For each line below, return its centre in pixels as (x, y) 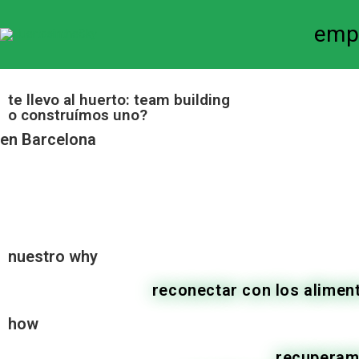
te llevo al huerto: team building (119, 100)
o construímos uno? (78, 115)
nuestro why (53, 256)
